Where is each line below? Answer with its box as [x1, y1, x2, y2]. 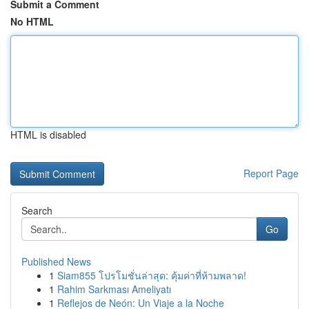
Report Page [243, 166, 299, 180]
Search [21, 203, 52, 217]
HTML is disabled [10, 128, 86, 141]
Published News [21, 255, 91, 268]
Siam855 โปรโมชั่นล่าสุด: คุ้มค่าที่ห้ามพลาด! [57, 268, 246, 282]
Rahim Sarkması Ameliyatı [57, 282, 171, 296]
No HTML [10, 14, 54, 28]
